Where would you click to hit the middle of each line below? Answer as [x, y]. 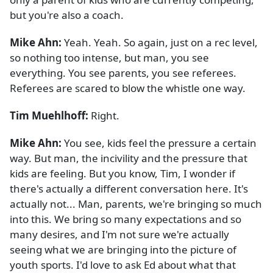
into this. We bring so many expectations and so [126, 219]
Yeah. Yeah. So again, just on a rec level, [161, 43]
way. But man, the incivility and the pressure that [129, 158]
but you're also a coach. [67, 15]
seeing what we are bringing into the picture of [123, 250]
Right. [104, 116]
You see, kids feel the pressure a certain [160, 143]
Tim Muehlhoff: [49, 116]
